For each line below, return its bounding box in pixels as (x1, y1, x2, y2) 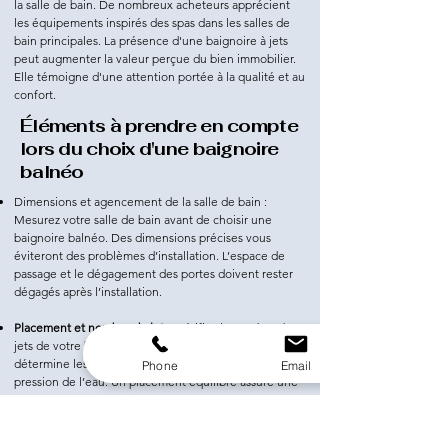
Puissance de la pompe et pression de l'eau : (14, 428, 251, 444)
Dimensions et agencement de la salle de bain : (14, 194, 267, 210)
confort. (14, 87, 56, 103)
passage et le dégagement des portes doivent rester (14, 266, 293, 282)
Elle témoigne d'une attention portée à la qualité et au (14, 69, 305, 85)
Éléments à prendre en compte (20, 114, 298, 138)
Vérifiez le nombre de (175, 320, 292, 336)
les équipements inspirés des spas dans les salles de (14, 15, 290, 31)
